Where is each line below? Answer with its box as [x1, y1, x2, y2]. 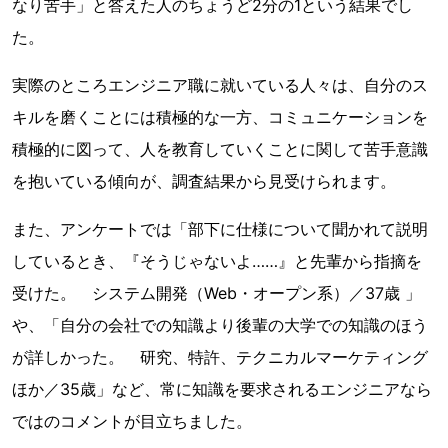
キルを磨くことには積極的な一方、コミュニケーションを [12, 107, 428, 127]
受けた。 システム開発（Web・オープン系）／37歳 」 [12, 283, 421, 303]
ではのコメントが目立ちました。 [12, 411, 252, 431]
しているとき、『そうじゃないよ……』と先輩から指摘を [12, 251, 422, 271]
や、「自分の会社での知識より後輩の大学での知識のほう [12, 315, 428, 335]
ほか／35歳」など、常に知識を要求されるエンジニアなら [12, 379, 432, 399]
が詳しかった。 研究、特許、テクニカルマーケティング [12, 347, 428, 367]
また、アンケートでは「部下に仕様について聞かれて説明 [12, 219, 428, 239]
